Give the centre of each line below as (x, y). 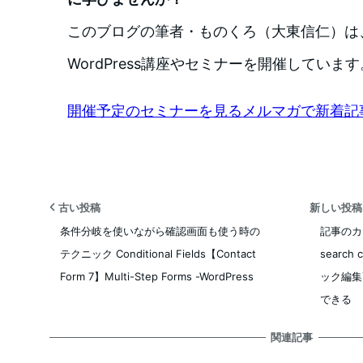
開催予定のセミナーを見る (155, 110)
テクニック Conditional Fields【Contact (158, 253)
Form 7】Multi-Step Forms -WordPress (156, 276)
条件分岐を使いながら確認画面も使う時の (160, 231)
